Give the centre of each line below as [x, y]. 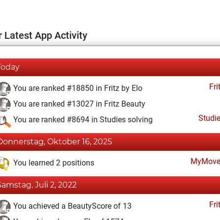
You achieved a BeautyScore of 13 [71, 206]
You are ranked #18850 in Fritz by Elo [77, 88]
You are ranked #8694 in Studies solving [82, 120]
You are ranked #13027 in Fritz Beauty [78, 104]
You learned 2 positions [53, 163]
